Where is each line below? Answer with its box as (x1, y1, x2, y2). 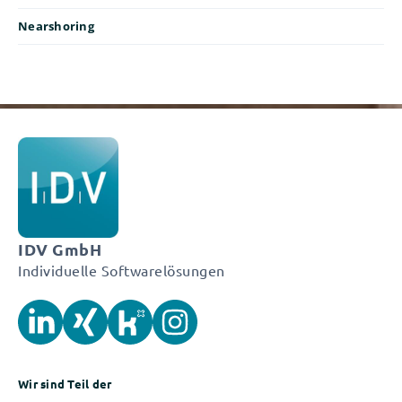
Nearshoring (18, 18, 94, 34)
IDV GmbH (18, 239, 101, 259)
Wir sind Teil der (18, 376, 112, 391)
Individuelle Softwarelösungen (18, 261, 225, 279)
